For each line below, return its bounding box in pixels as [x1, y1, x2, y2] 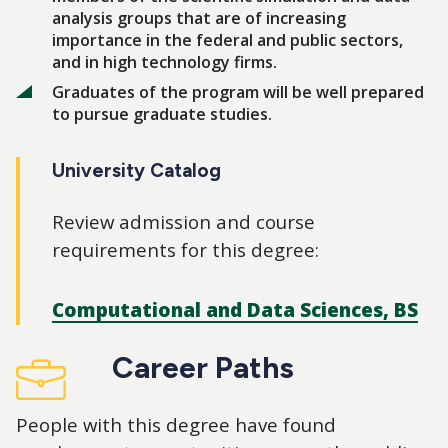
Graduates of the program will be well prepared [52, 80, 424, 103]
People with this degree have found [16, 411, 336, 437]
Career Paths [112, 348, 294, 386]
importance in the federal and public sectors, [52, 28, 403, 51]
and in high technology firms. [52, 50, 277, 73]
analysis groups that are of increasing [52, 6, 346, 29]
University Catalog [52, 158, 221, 182]
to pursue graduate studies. [52, 102, 272, 125]
